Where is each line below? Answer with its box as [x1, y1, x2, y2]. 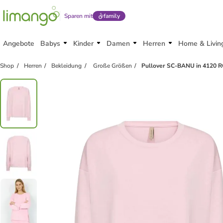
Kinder [73, 39, 94, 48]
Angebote [3, 39, 34, 48]
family [103, 12, 120, 20]
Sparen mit [64, 12, 93, 20]
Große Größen [91, 62, 132, 70]
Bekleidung [51, 62, 82, 70]
